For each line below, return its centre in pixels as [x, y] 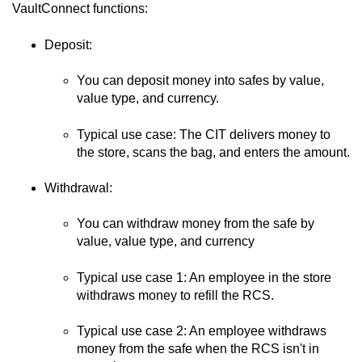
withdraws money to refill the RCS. [175, 295]
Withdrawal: [78, 188]
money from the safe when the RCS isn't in [198, 349]
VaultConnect [51, 9]
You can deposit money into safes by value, [200, 81]
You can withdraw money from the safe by [196, 224]
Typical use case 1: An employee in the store [204, 277]
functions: [119, 9]
